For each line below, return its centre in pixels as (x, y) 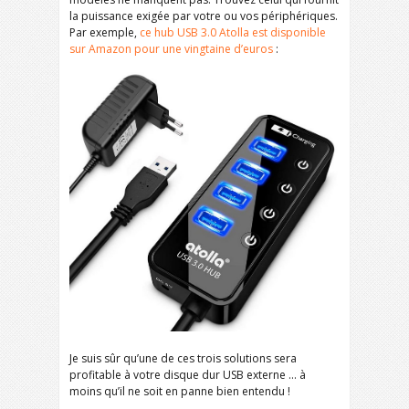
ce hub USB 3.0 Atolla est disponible (233, 33)
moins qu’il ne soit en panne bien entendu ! (180, 392)
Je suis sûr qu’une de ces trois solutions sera (183, 359)
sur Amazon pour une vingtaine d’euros (171, 49)
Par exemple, (105, 33)
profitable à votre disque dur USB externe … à (188, 375)
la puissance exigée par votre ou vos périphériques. (204, 16)
